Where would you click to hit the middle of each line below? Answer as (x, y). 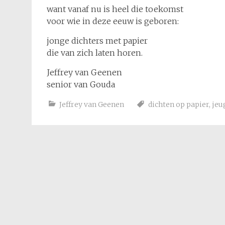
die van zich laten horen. (95, 53)
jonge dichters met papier (97, 41)
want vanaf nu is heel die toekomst (115, 9)
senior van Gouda (81, 84)
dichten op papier (179, 104)
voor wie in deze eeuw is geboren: (113, 21)
